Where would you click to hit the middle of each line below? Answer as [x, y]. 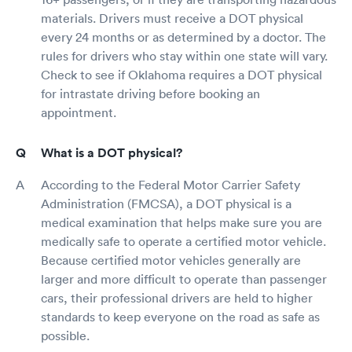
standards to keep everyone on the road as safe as [180, 317]
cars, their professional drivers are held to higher [177, 298]
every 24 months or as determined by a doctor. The [183, 37]
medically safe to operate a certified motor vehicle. [183, 241]
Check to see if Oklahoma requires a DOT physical [181, 75]
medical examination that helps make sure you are [181, 222]
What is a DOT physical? [112, 153]
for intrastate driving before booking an [150, 93]
